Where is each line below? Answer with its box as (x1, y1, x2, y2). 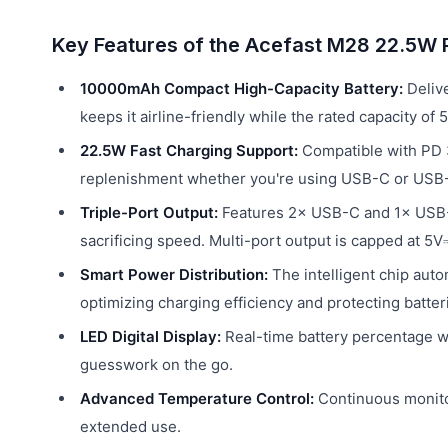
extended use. (80, 416, 181, 436)
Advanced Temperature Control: (80, 388, 314, 408)
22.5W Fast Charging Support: (80, 140, 298, 160)
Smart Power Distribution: (80, 264, 268, 284)
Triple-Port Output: (80, 202, 218, 222)
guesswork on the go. (80, 354, 233, 374)
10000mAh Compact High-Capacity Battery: (80, 78, 403, 98)
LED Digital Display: (80, 326, 221, 346)
